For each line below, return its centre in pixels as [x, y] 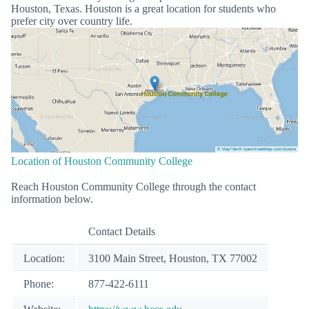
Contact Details [122, 231]
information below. [52, 199]
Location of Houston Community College [102, 161]
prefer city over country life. [72, 21]
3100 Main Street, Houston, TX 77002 [173, 258]
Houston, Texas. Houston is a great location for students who [143, 8]
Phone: [39, 283]
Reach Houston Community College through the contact [133, 186]
